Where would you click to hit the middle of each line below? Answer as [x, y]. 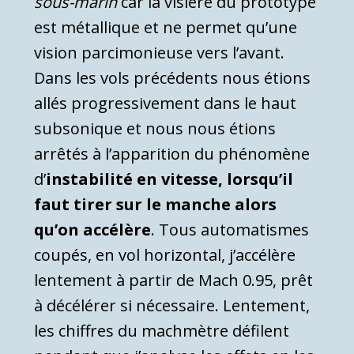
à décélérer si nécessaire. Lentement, [172, 305]
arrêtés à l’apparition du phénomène [172, 153]
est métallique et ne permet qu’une [166, 27]
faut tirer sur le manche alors [155, 204]
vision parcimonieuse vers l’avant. [159, 52]
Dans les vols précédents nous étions [172, 77]
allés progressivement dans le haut [165, 103]
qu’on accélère [92, 229]
